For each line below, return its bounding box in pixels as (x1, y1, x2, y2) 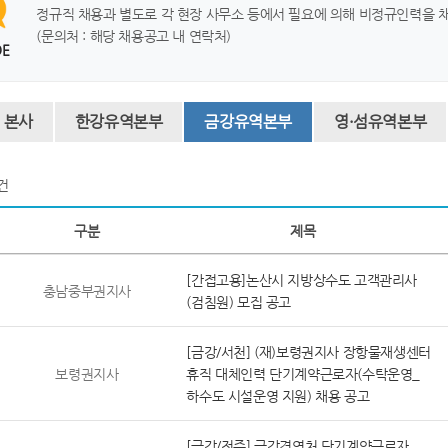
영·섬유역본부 (333, 112, 427, 131)
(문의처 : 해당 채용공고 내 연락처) (36, 28, 231, 44)
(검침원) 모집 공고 (186, 294, 291, 310)
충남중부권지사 (42, 283, 131, 299)
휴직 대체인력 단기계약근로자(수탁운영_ (186, 366, 420, 382)
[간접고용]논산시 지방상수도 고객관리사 (186, 272, 417, 288)
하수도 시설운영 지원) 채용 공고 (186, 388, 370, 404)
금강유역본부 (204, 112, 292, 131)
